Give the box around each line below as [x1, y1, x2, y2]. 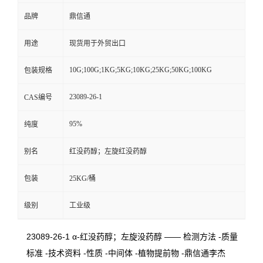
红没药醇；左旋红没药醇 [69, 147, 147, 156]
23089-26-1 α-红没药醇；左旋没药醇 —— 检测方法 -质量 [26, 232, 238, 241]
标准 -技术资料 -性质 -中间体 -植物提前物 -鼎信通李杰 [26, 248, 225, 258]
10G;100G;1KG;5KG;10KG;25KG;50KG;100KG [69, 66, 212, 74]
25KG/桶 [69, 174, 96, 183]
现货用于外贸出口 [69, 39, 126, 48]
